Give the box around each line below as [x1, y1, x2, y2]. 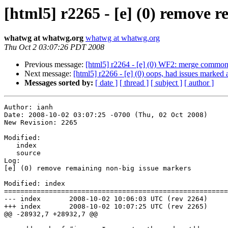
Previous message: [24, 60, 85, 69]
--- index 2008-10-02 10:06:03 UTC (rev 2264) [4, 195, 41, 203]
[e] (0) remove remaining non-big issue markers [4, 164, 191, 173]
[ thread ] [120, 78, 149, 88]
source [4, 149, 16, 157]
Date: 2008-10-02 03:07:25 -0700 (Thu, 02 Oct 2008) [4, 111, 208, 119]
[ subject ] [151, 78, 182, 88]
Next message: [24, 69, 73, 78]
